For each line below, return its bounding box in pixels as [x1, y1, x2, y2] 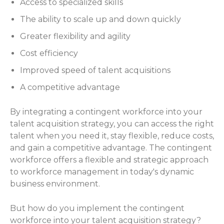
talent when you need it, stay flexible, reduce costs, [10, 130, 214, 140]
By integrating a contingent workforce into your [10, 106, 202, 116]
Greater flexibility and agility [20, 31, 130, 41]
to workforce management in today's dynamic [10, 166, 194, 176]
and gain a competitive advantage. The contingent [10, 142, 212, 152]
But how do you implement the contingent [10, 203, 184, 213]
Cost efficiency [20, 48, 78, 58]
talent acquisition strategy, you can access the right [10, 118, 214, 128]
